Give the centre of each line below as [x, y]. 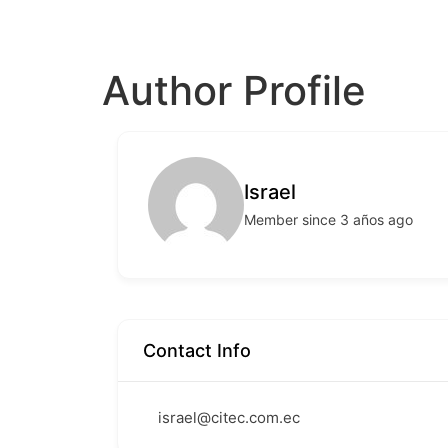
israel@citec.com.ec [229, 417]
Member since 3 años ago [328, 219]
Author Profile [234, 90]
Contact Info [197, 350]
